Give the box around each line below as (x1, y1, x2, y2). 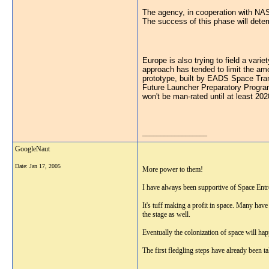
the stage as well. (142, 210, 190, 219)
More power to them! (142, 165, 203, 174)
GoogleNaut (15, 145, 50, 153)
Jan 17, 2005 (29, 163, 61, 169)
